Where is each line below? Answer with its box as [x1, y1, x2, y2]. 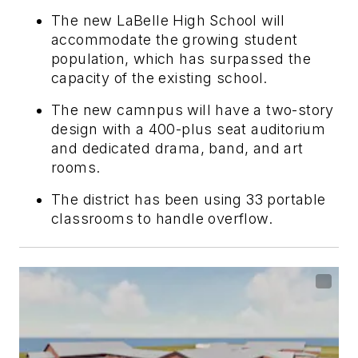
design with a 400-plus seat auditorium [51, 121, 326, 138]
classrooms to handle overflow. [51, 210, 272, 228]
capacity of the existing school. [51, 70, 268, 87]
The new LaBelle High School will [51, 12, 285, 30]
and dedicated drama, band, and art [51, 140, 304, 157]
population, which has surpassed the [51, 50, 311, 68]
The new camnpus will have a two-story [51, 101, 334, 119]
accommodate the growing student [51, 31, 298, 49]
